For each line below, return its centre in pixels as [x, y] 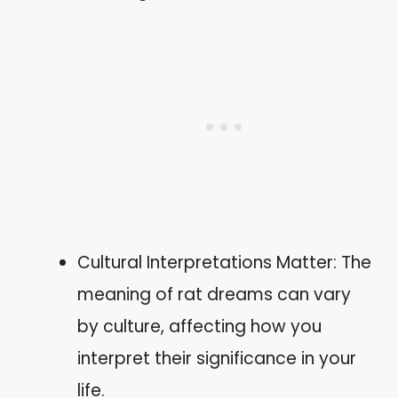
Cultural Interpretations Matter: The [224, 263]
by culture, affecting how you [199, 326]
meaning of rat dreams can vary [214, 295]
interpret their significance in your [217, 358]
